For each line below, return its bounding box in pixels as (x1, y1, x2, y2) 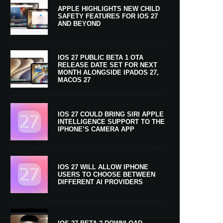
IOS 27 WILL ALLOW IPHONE (58, 163, 148, 171)
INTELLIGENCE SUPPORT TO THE (58, 117, 165, 125)
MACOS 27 (58, 76, 91, 84)
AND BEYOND (58, 19, 101, 27)
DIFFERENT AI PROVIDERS (58, 178, 143, 186)
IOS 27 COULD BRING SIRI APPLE (58, 110, 164, 118)
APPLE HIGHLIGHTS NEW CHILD (58, 4, 160, 12)
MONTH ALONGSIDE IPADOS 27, (58, 69, 159, 77)
